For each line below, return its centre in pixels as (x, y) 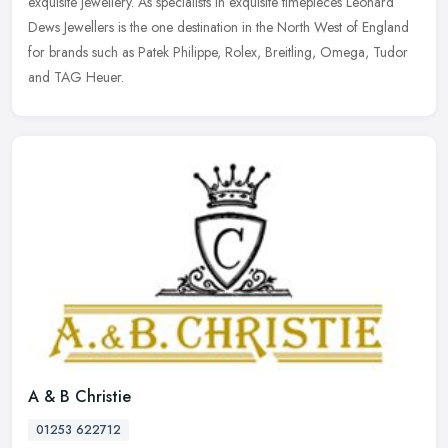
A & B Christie (79, 397)
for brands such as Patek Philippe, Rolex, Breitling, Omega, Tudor (218, 52)
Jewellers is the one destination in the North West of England (236, 27)
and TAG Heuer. (76, 77)
